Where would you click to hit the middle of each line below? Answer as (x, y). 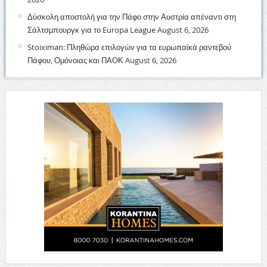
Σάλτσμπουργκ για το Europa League (91, 30)
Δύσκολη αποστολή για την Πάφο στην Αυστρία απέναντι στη (131, 17)
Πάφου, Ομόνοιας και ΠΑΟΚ (75, 60)
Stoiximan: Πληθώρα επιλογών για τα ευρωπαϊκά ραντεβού (129, 47)
